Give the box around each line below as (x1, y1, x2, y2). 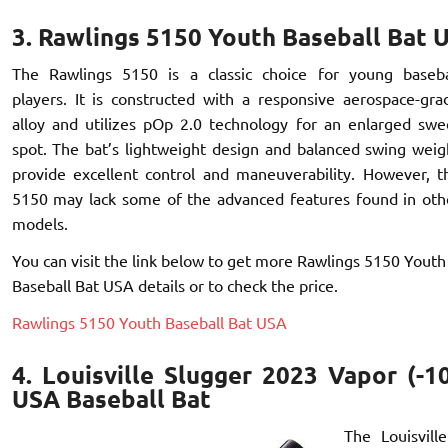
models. (11, 212, 68, 233)
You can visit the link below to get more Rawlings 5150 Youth (11, 249, 446, 270)
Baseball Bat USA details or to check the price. (11, 274, 338, 295)
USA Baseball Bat (11, 383, 211, 415)
